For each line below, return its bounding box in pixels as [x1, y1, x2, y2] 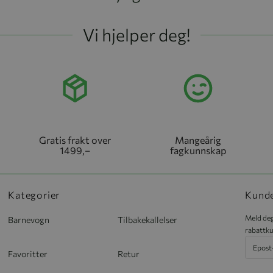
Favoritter [8, 248, 48, 259]
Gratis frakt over [39, 134, 112, 146]
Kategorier [8, 189, 60, 200]
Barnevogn [8, 214, 50, 225]
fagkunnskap [169, 144, 226, 156]
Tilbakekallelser [117, 214, 177, 225]
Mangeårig [174, 134, 221, 146]
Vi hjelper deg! [83, 24, 190, 45]
